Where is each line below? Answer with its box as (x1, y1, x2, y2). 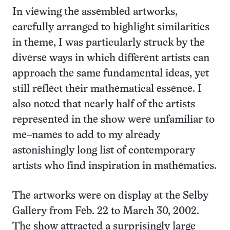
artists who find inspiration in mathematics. (12, 161, 217, 171)
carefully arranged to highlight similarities (12, 23, 209, 33)
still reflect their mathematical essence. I (12, 84, 202, 94)
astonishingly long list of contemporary (12, 146, 195, 156)
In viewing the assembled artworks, (12, 7, 178, 17)
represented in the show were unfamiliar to (12, 115, 215, 125)
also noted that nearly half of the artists (12, 100, 195, 110)
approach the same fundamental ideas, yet (12, 69, 209, 79)
